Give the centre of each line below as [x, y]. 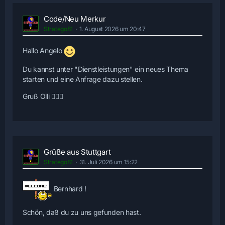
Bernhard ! [69, 189]
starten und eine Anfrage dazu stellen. [83, 79]
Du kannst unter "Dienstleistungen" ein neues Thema [106, 69]
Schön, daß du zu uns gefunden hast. [82, 212]
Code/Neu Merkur [75, 19]
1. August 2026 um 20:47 [112, 29]
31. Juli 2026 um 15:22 [108, 162]
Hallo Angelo [43, 51]
